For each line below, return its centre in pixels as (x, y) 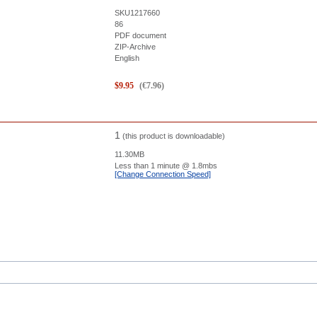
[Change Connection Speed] (163, 174)
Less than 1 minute (148, 166)
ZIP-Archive (135, 47)
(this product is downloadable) (174, 136)
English (127, 58)
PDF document (140, 35)
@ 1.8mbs (200, 166)
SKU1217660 (137, 13)
